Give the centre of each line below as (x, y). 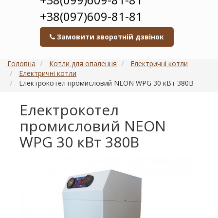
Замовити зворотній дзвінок (109, 37)
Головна (21, 64)
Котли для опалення (83, 64)
